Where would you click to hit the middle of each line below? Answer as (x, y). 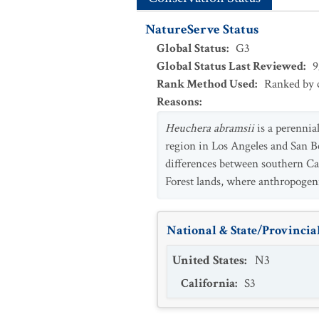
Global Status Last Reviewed (230, 66)
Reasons (178, 102)
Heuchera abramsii (210, 128)
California (208, 283)
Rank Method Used (206, 84)
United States (208, 260)
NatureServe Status (202, 30)
